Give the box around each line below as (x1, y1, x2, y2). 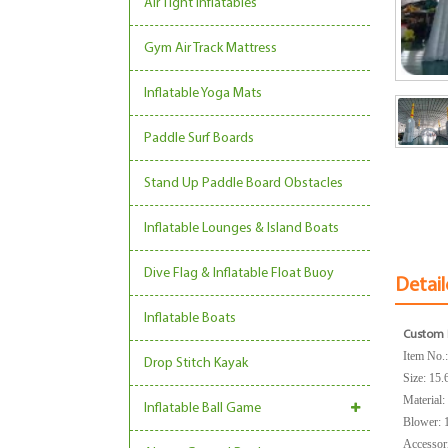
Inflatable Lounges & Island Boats (144, 221, 339, 236)
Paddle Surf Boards (144, 131, 254, 146)
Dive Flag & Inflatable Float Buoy (144, 266, 334, 281)
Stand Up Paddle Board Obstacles (144, 176, 343, 191)
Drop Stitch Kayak (144, 356, 248, 371)
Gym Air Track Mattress (144, 41, 277, 56)
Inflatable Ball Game (144, 401, 261, 416)
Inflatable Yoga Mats (144, 86, 262, 101)
